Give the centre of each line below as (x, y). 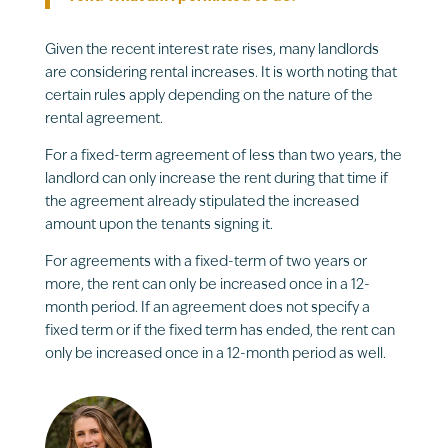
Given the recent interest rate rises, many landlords (211, 50)
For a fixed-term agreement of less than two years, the (223, 156)
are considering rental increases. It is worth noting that (220, 73)
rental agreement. (103, 119)
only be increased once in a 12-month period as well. (215, 354)
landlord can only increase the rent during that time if (216, 179)
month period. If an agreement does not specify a (207, 308)
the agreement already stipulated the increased (201, 202)
